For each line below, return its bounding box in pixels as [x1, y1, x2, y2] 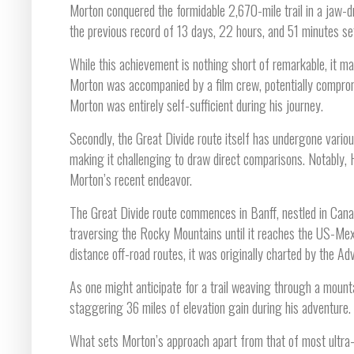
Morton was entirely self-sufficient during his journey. [70, 94, 323, 115]
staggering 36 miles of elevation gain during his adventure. [70, 296, 351, 318]
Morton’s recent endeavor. [70, 168, 192, 190]
